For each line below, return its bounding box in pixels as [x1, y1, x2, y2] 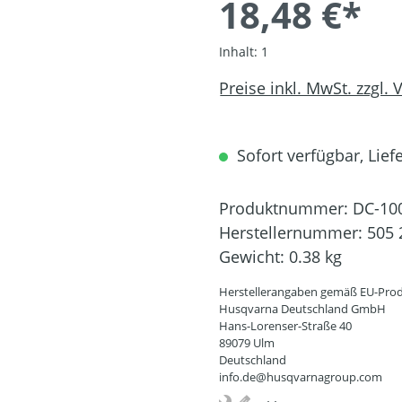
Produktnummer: [219, 197, 353, 220]
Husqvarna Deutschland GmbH [219, 301, 386, 318]
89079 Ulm [219, 335, 275, 352]
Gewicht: [219, 246, 289, 268]
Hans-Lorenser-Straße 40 [219, 318, 352, 335]
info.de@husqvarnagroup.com [219, 369, 382, 386]
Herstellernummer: [219, 222, 367, 244]
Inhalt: [219, 43, 261, 61]
